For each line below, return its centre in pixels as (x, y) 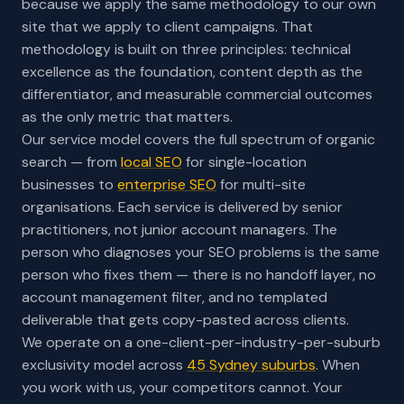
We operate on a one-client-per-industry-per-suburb (201, 342)
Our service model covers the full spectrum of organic (198, 139)
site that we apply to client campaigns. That (167, 26)
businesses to (69, 184)
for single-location (244, 161)
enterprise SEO (167, 184)
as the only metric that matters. (127, 116)
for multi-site (261, 184)
